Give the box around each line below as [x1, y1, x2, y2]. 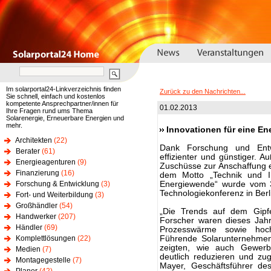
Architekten [15, 136, 52, 145]
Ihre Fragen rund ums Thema [6, 107, 93, 114]
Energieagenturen [16, 158, 76, 166]
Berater [16, 147, 40, 155]
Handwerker [16, 212, 56, 221]
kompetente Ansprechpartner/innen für [6, 100, 119, 107]
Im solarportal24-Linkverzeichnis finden [6, 85, 121, 93]
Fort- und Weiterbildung [16, 191, 93, 199]
